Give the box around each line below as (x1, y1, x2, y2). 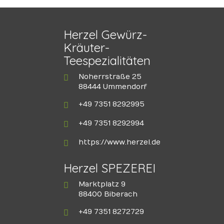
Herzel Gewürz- (63, 27, 147, 42)
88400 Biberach (78, 190, 137, 198)
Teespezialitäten (63, 53, 150, 68)
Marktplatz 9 (78, 180, 125, 188)
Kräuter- (63, 40, 109, 55)
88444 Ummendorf (78, 82, 147, 91)
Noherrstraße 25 (78, 72, 141, 81)
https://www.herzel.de (78, 138, 160, 146)
